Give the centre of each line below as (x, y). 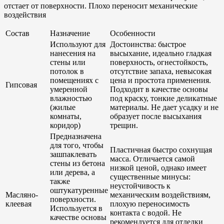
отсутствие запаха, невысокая (161, 71)
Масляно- (22, 194)
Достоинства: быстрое (148, 44)
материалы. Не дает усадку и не (164, 107)
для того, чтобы (77, 145)
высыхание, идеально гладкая (161, 53)
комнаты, (66, 116)
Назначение (70, 33)
